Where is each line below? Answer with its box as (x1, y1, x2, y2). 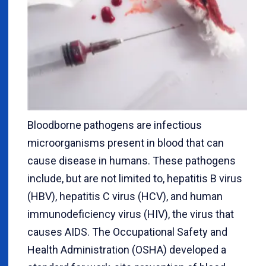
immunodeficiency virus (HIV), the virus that (27, 207, 234, 220)
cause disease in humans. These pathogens (27, 154, 236, 167)
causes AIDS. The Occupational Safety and (27, 225, 227, 238)
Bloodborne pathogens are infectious (27, 118, 202, 131)
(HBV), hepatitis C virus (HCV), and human (27, 189, 223, 202)
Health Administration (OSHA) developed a (27, 243, 226, 256)
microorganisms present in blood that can (27, 136, 224, 149)
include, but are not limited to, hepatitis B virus (27, 172, 242, 185)
